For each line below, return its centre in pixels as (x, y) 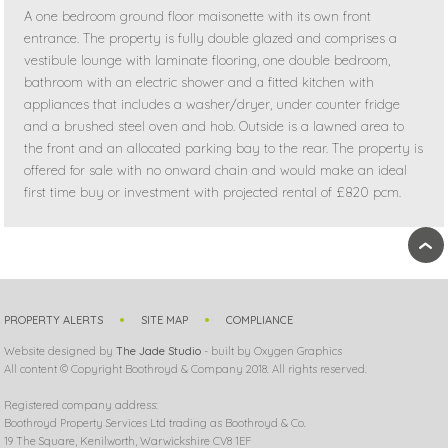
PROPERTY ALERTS (54, 319)
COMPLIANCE (260, 319)
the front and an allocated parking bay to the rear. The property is (224, 147)
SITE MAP (165, 319)
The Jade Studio (159, 351)
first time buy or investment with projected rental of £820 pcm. (213, 191)
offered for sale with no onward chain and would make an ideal (216, 169)
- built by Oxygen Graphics (272, 351)
